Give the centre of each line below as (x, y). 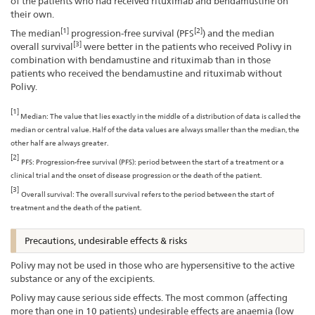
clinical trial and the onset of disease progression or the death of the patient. (136, 175)
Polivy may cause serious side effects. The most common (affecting (149, 298)
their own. (32, 14)
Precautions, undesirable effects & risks (106, 241)
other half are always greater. (59, 143)
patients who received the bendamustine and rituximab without (146, 73)
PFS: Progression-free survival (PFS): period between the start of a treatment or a (153, 162)
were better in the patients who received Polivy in (187, 47)
